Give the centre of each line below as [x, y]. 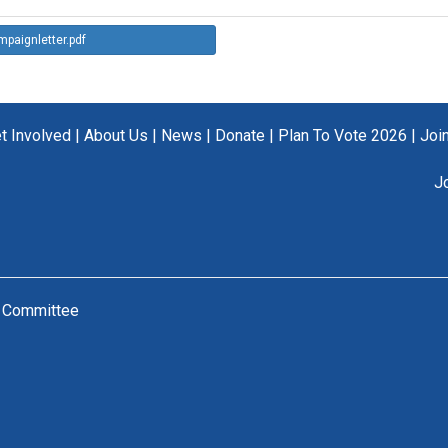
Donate [239, 135]
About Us [115, 135]
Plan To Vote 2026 [342, 135]
